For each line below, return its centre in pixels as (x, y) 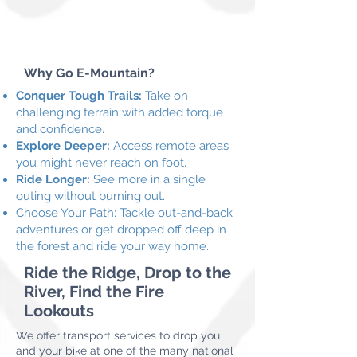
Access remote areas (171, 146)
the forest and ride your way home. (112, 246)
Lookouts (59, 311)
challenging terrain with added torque (120, 112)
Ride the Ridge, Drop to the (127, 273)
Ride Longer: (55, 179)
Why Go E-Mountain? (89, 73)
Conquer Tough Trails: (80, 96)
